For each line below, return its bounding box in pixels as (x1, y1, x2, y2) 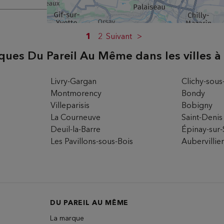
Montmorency (50, 90, 101, 98)
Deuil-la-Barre (50, 126, 100, 134)
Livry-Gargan (50, 78, 96, 86)
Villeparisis (50, 102, 89, 110)
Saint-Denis (181, 114, 223, 122)
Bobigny (181, 102, 213, 110)
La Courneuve (50, 114, 100, 122)
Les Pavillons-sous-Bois (50, 138, 133, 146)
